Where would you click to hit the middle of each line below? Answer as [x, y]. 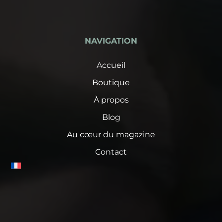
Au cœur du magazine [111, 134]
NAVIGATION [111, 41]
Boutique [111, 82]
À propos [111, 100]
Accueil [111, 65]
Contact [111, 152]
